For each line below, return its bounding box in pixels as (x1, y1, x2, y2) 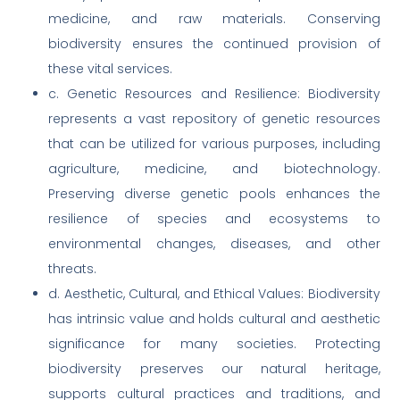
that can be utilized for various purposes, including (48, 135, 380, 154)
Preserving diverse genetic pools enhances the (48, 185, 380, 204)
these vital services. (48, 60, 173, 79)
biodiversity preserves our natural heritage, (48, 360, 380, 379)
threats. (48, 260, 97, 279)
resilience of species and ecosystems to (48, 210, 380, 229)
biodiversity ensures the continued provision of (48, 35, 380, 54)
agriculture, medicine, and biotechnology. (48, 160, 380, 179)
